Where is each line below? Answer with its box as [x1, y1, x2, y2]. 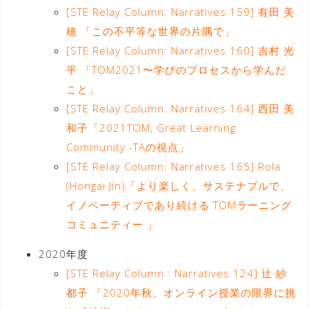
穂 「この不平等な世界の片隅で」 [66, 23, 235, 38]
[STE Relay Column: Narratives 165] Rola [66, 159, 281, 173]
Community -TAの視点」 [66, 139, 190, 154]
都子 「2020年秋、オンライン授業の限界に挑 [66, 285, 296, 299]
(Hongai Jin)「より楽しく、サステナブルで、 [66, 178, 291, 192]
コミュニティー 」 [66, 217, 158, 231]
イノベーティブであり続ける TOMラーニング [66, 197, 292, 212]
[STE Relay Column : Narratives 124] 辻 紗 [66, 266, 287, 280]
